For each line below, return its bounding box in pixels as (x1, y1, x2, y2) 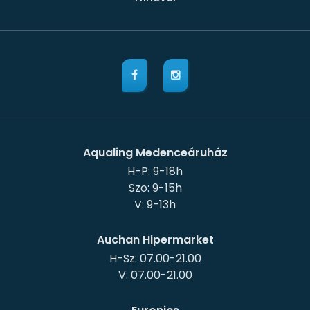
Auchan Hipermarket (96, 232, 214, 248)
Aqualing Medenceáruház (82, 145, 228, 161)
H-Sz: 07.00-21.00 (109, 250, 201, 267)
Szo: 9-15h (128, 180, 182, 197)
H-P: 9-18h (127, 163, 183, 180)
